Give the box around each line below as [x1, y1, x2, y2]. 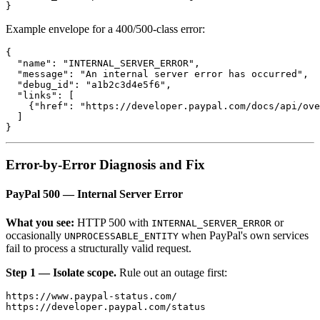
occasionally [6, 229, 64, 241]
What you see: [6, 216, 74, 229]
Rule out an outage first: [116, 266, 227, 279]
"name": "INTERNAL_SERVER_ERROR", [6, 58, 200, 69]
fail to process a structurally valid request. [6, 241, 191, 254]
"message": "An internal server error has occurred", [6, 69, 309, 80]
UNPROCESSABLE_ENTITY [64, 230, 179, 241]
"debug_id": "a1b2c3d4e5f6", [6, 79, 171, 91]
